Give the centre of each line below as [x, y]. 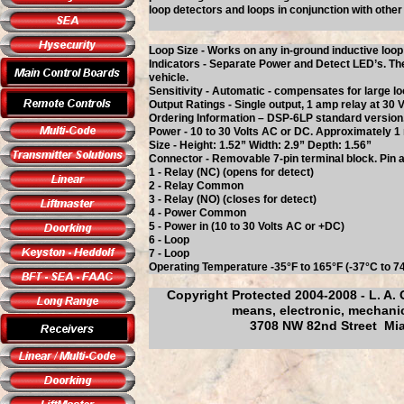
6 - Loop [169, 240]
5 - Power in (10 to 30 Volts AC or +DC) [247, 226]
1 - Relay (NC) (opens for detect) [231, 172]
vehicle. [169, 78]
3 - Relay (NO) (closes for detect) [233, 199]
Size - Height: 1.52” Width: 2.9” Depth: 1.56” [260, 145]
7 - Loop [169, 253]
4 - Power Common [197, 213]
